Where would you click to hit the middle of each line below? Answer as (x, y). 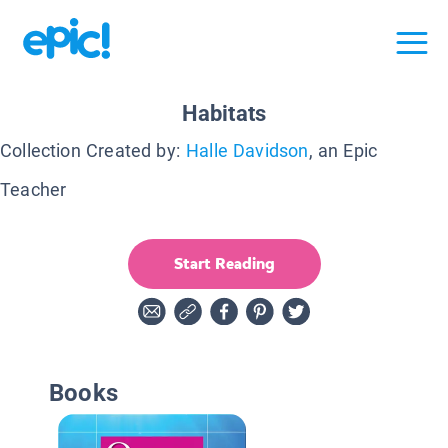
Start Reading (224, 263)
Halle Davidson (247, 150)
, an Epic (343, 150)
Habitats (224, 113)
